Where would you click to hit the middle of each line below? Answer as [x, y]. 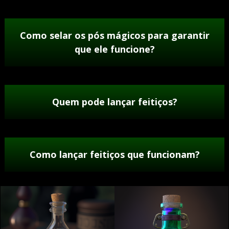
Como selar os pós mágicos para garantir [114, 35]
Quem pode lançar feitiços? [114, 101]
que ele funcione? [114, 49]
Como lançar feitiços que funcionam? [114, 154]
